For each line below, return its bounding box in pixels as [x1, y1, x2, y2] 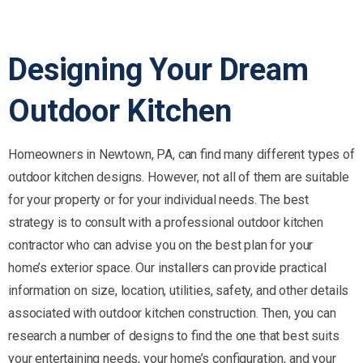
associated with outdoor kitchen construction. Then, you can [8, 305, 336, 321]
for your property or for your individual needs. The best [8, 191, 310, 207]
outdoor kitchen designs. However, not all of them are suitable [8, 169, 350, 185]
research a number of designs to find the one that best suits [8, 327, 340, 344]
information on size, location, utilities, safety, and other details [8, 282, 349, 298]
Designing [8, 51, 143, 88]
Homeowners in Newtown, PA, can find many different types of [8, 146, 355, 162]
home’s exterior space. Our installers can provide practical [8, 259, 327, 275]
